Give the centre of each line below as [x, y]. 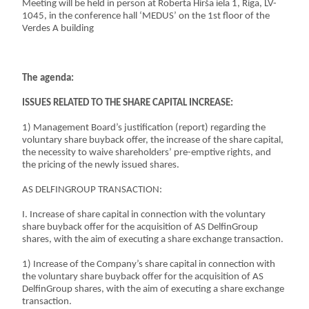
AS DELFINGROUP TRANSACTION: [92, 190]
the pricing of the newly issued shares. [101, 165]
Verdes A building [58, 29]
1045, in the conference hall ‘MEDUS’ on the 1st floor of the [146, 16]
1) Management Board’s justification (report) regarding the [144, 128]
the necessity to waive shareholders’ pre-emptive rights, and [147, 153]
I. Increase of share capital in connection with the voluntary [144, 215]
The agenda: [48, 78]
